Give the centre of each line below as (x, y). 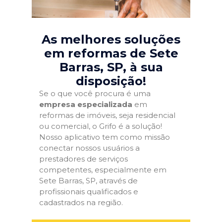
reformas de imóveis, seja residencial (107, 115)
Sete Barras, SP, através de (88, 181)
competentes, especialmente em (103, 170)
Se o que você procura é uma (95, 93)
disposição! (111, 81)
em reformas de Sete (111, 53)
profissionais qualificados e (89, 192)
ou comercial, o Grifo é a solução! (101, 126)
